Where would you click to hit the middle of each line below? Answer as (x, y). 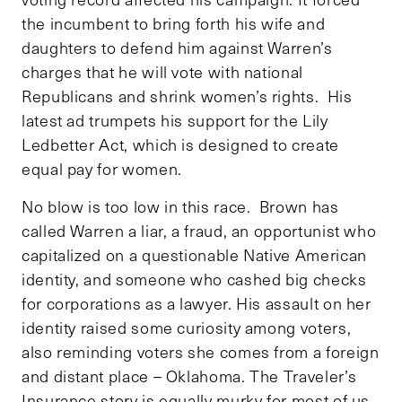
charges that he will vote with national (162, 71)
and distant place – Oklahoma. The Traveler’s (189, 376)
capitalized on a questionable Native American (194, 254)
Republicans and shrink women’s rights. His (187, 96)
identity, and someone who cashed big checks (194, 279)
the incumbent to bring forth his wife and (174, 23)
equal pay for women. (102, 168)
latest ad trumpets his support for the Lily (175, 120)
